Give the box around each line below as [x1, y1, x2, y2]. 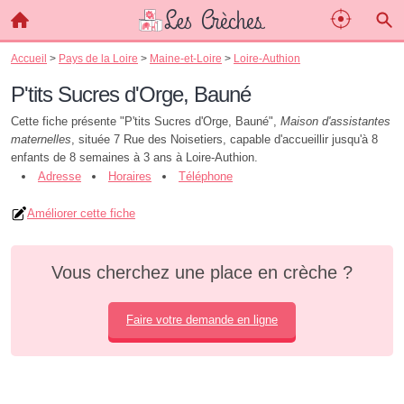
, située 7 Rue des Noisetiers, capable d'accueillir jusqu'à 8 [71, 133, 378, 146]
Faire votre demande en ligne [126, 313, 278, 326]
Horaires [108, 170, 151, 183]
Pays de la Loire [59, 52, 138, 64]
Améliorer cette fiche [27, 207, 135, 220]
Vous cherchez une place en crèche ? [51, 262, 353, 282]
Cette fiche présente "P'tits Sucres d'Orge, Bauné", [11, 115, 280, 128]
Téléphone [179, 170, 233, 183]
